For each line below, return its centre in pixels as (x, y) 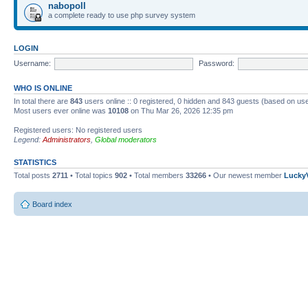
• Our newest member (245, 175)
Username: (32, 63)
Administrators (67, 140)
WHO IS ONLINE (43, 88)
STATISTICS (35, 162)
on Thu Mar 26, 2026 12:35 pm (181, 111)
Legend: (28, 140)
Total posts (33, 175)
